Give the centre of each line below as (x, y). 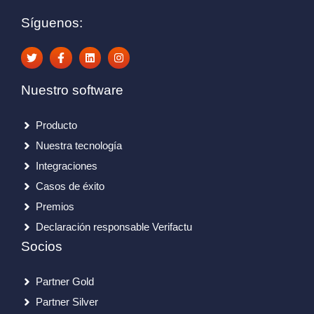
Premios (55, 207)
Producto (56, 125)
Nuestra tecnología (79, 146)
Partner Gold (65, 282)
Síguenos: (52, 22)
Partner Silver (67, 302)
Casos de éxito (70, 186)
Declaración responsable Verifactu (114, 227)
